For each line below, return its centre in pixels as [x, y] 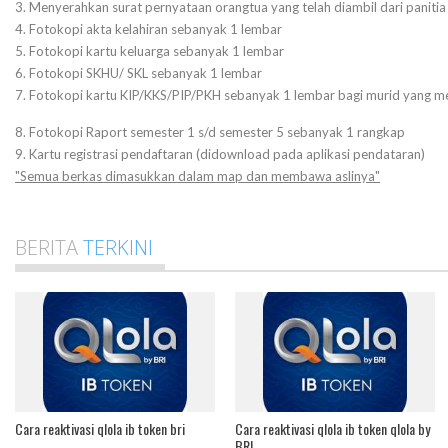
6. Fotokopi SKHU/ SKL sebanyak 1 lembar [138, 73]
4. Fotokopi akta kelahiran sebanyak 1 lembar [148, 29]
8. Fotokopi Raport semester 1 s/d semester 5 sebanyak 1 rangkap [210, 132]
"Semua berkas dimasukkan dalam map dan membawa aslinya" [197, 176]
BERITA [49, 247]
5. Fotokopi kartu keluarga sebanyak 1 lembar [149, 51]
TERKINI [118, 247]
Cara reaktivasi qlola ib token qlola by [332, 428]
